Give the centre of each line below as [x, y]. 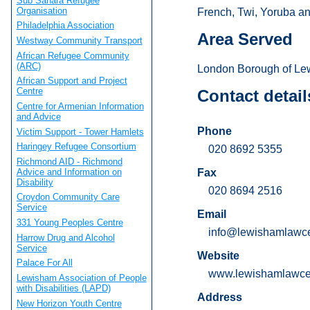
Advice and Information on [69, 172]
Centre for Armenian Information [80, 106]
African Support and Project [72, 81]
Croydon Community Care [68, 197]
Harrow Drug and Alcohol [65, 237]
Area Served [245, 39]
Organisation [42, 10]
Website [218, 256]
